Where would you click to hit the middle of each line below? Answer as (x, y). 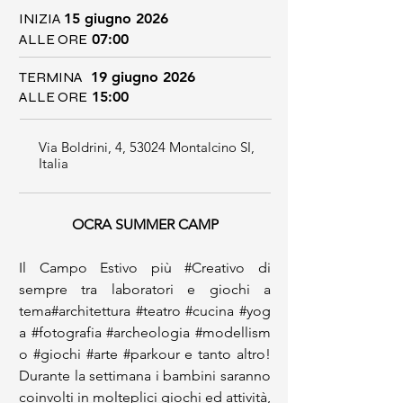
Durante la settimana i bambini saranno (145, 376)
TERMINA (51, 77)
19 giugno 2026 (143, 77)
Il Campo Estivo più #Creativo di (145, 268)
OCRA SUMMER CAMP (145, 224)
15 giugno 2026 (116, 18)
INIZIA (40, 18)
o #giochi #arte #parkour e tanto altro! (145, 354)
